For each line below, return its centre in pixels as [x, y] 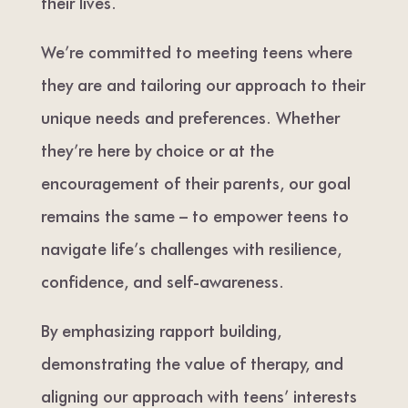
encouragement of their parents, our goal [195, 182]
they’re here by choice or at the [157, 149]
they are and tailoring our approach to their [203, 84]
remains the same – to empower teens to [194, 215]
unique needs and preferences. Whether [190, 117]
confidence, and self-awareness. [162, 280]
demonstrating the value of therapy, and [192, 362]
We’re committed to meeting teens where [196, 51]
